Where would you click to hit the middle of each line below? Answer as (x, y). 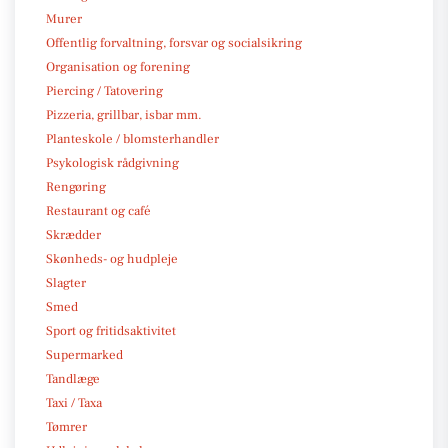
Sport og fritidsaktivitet (111, 330)
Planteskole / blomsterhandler (132, 138)
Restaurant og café (98, 210)
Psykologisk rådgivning (112, 162)
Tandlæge (73, 378)
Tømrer (66, 426)
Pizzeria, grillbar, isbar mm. (124, 114)
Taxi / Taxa (74, 402)
